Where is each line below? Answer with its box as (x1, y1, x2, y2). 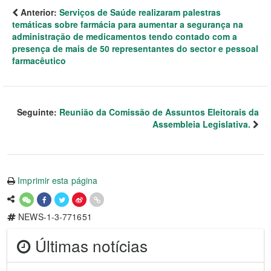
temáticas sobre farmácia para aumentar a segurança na (12, 18, 243, 31)
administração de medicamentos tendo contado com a (12, 30, 237, 43)
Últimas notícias (31, 233, 148, 256)
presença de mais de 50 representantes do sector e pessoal (12, 42, 258, 55)
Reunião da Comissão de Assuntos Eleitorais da (59, 106, 259, 119)
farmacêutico (12, 54, 66, 67)
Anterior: (18, 6, 59, 19)
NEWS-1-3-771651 (16, 211, 92, 223)
